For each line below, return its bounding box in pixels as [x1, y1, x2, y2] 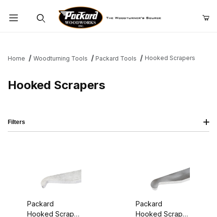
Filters [8, 119, 25, 126]
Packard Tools [95, 55, 137, 62]
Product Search [14, 35, 64, 44]
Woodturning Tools [33, 55, 88, 62]
